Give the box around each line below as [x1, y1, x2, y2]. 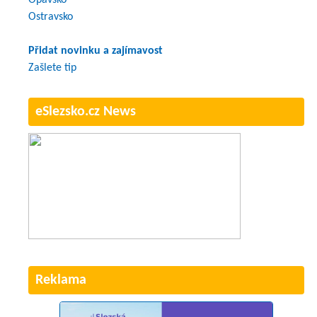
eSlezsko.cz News [35, 104, 136, 119]
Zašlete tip [28, 62, 76, 74]
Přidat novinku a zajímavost [28, 45, 163, 57]
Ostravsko [28, 11, 73, 23]
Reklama [35, 272, 86, 287]
